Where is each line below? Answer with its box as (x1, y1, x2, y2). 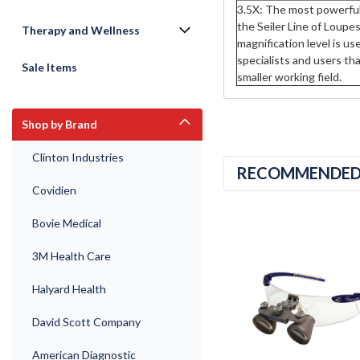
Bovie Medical (32, 216, 101, 230)
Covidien (32, 183, 76, 197)
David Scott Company (32, 315, 141, 329)
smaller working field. (236, 69, 342, 84)
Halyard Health (32, 282, 106, 296)
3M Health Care (32, 249, 111, 263)
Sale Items (22, 60, 77, 74)
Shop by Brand (22, 117, 97, 131)
